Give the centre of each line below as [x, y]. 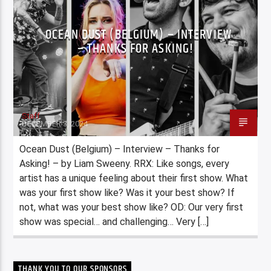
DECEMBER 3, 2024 [55, 123]
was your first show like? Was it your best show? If [127, 192]
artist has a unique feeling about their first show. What [134, 178]
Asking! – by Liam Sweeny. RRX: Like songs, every [125, 163]
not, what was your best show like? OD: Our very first [132, 207]
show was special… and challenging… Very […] [114, 221]
